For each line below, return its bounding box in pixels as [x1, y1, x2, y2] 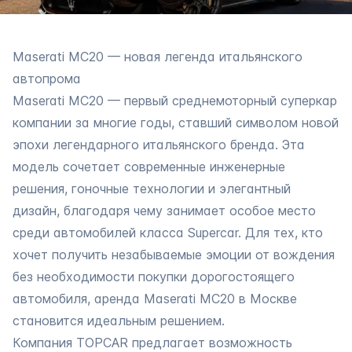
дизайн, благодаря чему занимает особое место [13, 203, 316, 218]
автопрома [13, 71, 81, 86]
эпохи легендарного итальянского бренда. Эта [13, 137, 305, 152]
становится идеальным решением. [13, 313, 225, 328]
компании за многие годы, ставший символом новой [13, 115, 339, 130]
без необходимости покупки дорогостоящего [13, 269, 295, 284]
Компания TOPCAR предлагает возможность [13, 335, 292, 350]
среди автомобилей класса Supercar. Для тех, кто [13, 225, 323, 240]
